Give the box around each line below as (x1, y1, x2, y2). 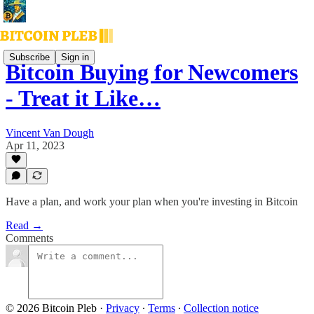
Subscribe (9, 51, 50, 62)
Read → (6, 219, 43, 231)
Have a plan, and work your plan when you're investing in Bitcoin (6, 196, 298, 207)
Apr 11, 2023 (6, 139, 64, 151)
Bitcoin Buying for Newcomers (6, 60, 298, 86)
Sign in (61, 51, 89, 62)
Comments (6, 232, 53, 244)
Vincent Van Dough (6, 126, 94, 139)
